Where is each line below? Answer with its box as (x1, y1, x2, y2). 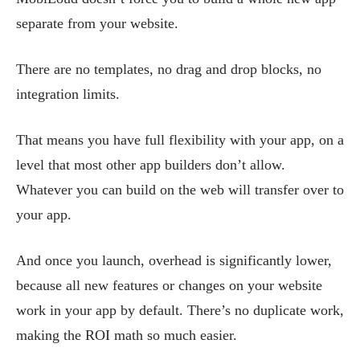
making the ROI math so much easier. (16, 327, 237, 343)
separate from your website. (16, 15, 178, 31)
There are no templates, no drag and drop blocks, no (16, 61, 321, 77)
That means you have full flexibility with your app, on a (16, 132, 344, 148)
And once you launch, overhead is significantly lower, (16, 252, 332, 268)
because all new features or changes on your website (16, 277, 322, 293)
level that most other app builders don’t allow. (16, 157, 285, 173)
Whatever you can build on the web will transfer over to (16, 182, 344, 198)
